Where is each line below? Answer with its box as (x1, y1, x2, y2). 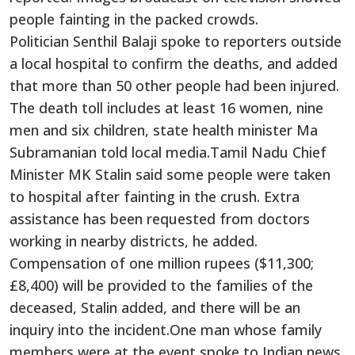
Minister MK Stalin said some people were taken (10, 165, 330, 184)
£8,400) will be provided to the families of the (10, 276, 313, 295)
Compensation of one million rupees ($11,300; (10, 254, 314, 273)
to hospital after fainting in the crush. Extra (10, 187, 300, 206)
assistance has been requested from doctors (10, 209, 310, 228)
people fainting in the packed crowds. (10, 10, 258, 29)
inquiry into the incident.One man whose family (10, 320, 322, 339)
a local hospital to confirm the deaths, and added (10, 54, 338, 73)
